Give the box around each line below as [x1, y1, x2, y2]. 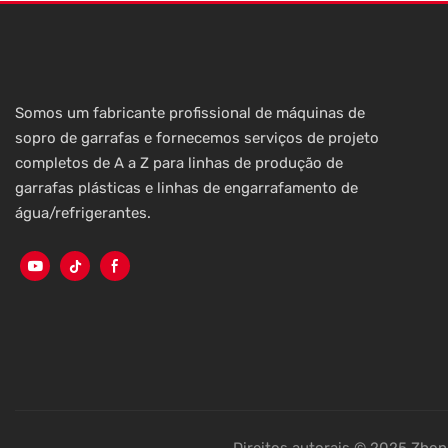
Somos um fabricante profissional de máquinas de [15, 104, 365, 123]
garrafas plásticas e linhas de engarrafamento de [15, 179, 358, 198]
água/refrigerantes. [15, 204, 151, 223]
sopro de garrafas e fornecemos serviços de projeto [15, 129, 379, 148]
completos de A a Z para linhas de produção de [15, 154, 343, 173]
